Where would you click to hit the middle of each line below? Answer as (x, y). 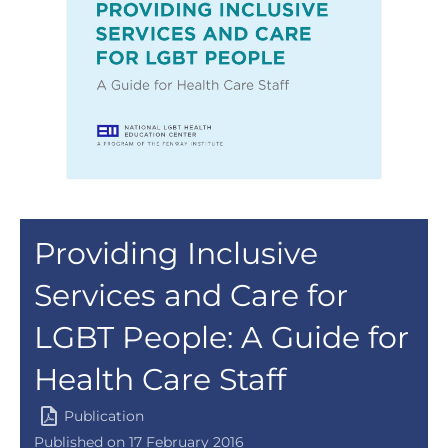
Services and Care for (190, 296)
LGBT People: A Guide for (221, 338)
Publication (104, 416)
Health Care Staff (159, 380)
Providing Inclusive (175, 254)
